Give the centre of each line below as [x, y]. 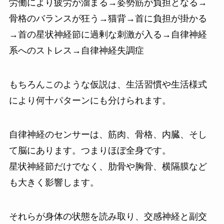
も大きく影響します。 [54, 182]
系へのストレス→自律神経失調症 [76, 51]
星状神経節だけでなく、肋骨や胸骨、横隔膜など [108, 166]
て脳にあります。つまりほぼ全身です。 [90, 150]
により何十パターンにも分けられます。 [90, 101]
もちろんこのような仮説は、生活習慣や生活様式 [108, 85]
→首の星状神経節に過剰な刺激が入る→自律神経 [108, 35]
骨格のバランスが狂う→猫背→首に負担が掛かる [108, 19]
